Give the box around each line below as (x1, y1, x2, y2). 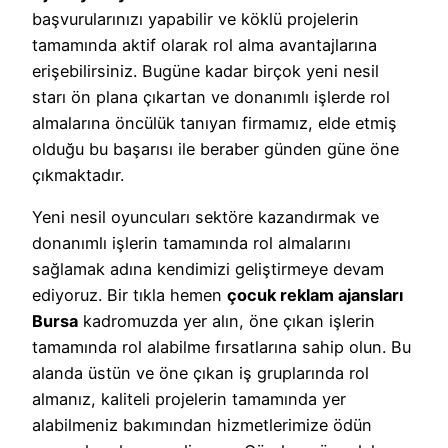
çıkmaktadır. (32, 164, 124, 185)
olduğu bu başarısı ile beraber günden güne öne (32, 138, 399, 159)
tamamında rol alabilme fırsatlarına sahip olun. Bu (32, 337, 411, 358)
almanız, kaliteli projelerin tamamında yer (32, 389, 346, 410)
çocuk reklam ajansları (227, 285, 403, 306)
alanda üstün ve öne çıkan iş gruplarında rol (32, 363, 369, 384)
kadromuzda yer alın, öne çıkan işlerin (78, 311, 375, 332)
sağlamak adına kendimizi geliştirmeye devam (32, 259, 384, 280)
